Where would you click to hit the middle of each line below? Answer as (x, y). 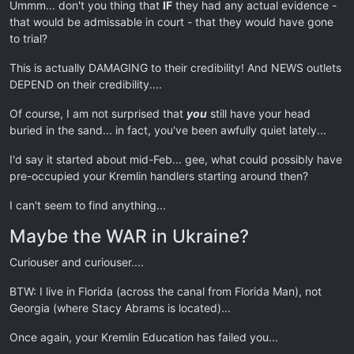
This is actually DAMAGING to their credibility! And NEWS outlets (175, 68)
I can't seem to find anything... (88, 205)
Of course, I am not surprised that (98, 113)
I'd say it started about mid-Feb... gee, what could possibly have (176, 159)
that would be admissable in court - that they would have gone (171, 22)
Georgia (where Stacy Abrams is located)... (120, 308)
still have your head (259, 113)
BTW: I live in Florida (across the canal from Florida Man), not (166, 291)
